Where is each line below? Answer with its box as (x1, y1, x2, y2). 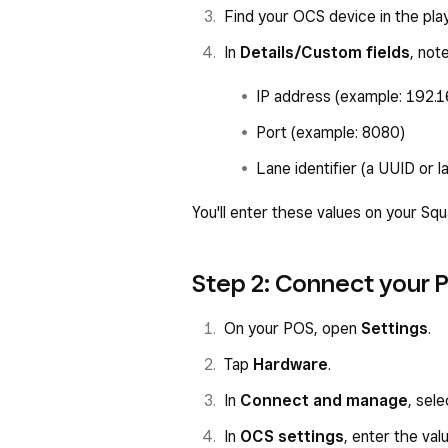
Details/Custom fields (240, 43, 410, 62)
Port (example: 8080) (256, 123, 405, 142)
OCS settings (240, 427, 344, 446)
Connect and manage (240, 391, 408, 410)
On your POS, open (224, 319, 361, 338)
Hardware (253, 355, 328, 374)
